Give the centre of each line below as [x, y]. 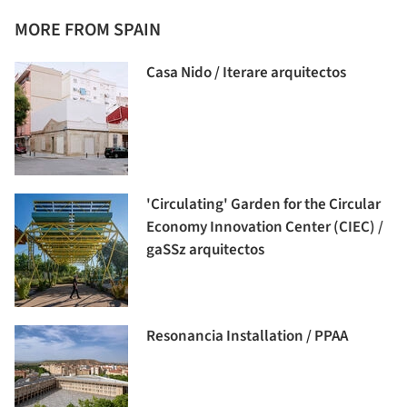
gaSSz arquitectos [205, 249]
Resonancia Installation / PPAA [247, 336]
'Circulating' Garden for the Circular [263, 204]
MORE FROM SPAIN [88, 30]
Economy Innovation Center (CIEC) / [265, 227]
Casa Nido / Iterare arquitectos [246, 72]
